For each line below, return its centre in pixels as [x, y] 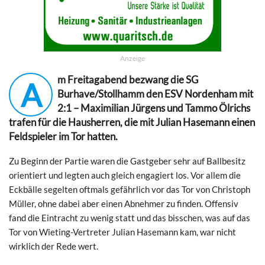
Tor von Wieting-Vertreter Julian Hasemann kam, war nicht [122, 232]
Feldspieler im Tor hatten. [63, 136]
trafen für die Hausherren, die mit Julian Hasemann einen [132, 122]
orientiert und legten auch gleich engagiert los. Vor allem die [125, 175]
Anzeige [132, 58]
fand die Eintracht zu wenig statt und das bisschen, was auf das [130, 217]
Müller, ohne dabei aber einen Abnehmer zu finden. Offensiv [124, 203]
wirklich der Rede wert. [54, 246]
